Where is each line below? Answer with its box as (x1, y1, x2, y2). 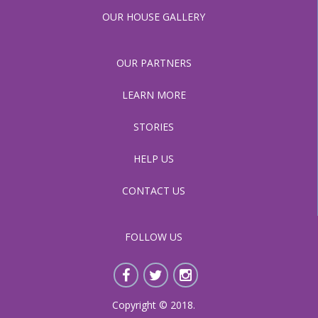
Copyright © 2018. (112, 298, 195, 312)
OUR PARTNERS (116, 56, 192, 70)
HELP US (133, 152, 174, 165)
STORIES (133, 120, 174, 133)
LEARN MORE (121, 88, 186, 102)
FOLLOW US (125, 230, 182, 243)
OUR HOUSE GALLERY (102, 10, 205, 23)
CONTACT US (122, 184, 185, 197)
